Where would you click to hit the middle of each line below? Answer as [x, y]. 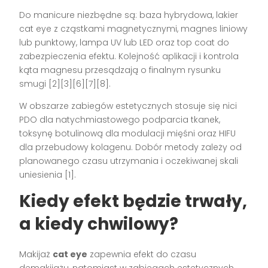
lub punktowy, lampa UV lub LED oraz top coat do [124, 42]
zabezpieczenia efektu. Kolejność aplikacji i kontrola [129, 56]
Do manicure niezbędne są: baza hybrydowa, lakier [129, 15]
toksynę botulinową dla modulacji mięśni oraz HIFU [128, 133]
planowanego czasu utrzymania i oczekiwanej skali [129, 161]
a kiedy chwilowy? [99, 224]
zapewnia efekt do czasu [142, 254]
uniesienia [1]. [48, 174]
